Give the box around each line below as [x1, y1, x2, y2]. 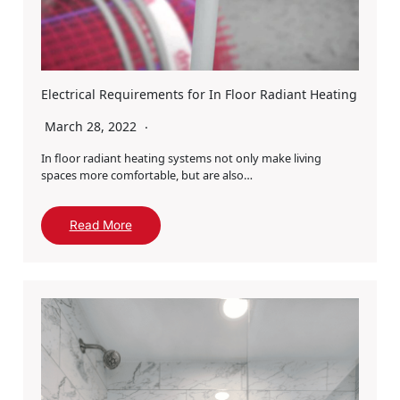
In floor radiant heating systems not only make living [40, 150, 321, 167]
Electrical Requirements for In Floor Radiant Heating [40, 86, 357, 104]
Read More [69, 218, 132, 233]
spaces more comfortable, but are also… [40, 167, 253, 184]
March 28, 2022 [44, 118, 140, 136]
